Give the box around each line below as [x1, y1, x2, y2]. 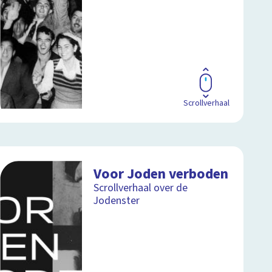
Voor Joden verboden [93, 163, 229, 184]
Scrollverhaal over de [93, 180, 188, 195]
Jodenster [93, 192, 140, 208]
